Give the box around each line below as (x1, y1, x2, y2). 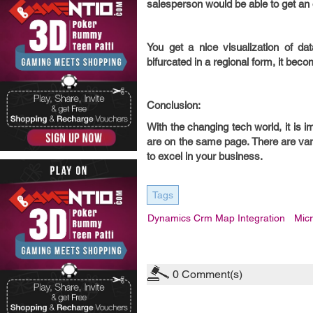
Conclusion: (147, 99, 201, 111)
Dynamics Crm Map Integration (147, 212, 285, 224)
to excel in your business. (147, 150, 263, 162)
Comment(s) (179, 268, 242, 281)
